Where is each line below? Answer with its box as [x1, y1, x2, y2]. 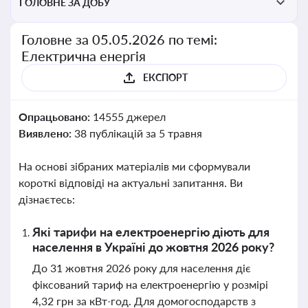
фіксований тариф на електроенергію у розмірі [32, 278, 268, 291]
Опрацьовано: [19, 110, 93, 123]
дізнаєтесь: [19, 192, 75, 206]
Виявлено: [19, 126, 74, 140]
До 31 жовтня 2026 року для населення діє [32, 261, 251, 274]
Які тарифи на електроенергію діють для [32, 224, 269, 239]
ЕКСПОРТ [142, 71, 188, 83]
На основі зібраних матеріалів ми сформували [19, 159, 250, 173]
